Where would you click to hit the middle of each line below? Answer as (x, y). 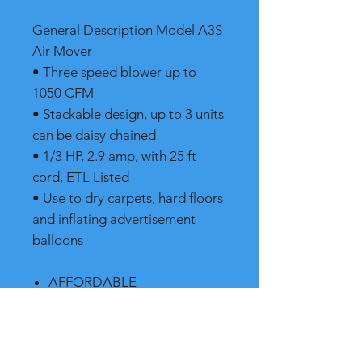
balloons (58, 240)
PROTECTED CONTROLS (127, 345)
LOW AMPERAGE (103, 324)
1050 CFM (63, 93)
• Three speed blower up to (114, 72)
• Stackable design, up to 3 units (128, 114)
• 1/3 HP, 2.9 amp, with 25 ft (114, 156)
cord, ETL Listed (81, 177)
